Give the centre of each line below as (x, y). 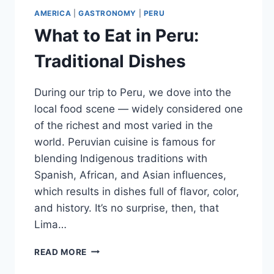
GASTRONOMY (107, 13)
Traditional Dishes (110, 61)
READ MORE (61, 252)
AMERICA (53, 13)
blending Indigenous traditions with (121, 158)
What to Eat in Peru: (117, 35)
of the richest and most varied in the (124, 125)
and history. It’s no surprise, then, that (127, 208)
